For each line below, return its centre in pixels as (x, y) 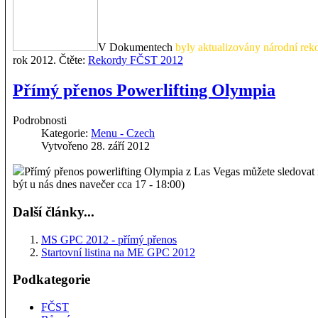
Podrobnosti (40, 121)
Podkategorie (51, 280)
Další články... (54, 212)
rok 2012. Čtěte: (50, 60)
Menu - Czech (123, 133)
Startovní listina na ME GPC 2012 (118, 252)
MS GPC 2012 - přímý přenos (109, 239)
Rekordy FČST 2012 (136, 60)
